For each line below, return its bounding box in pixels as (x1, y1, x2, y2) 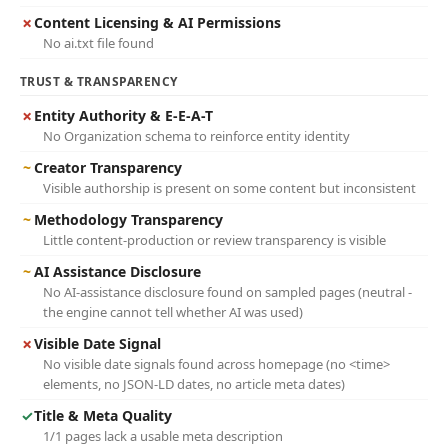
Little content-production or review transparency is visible (43, 231, 386, 249)
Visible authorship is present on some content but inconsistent (43, 179, 416, 197)
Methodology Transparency (34, 210, 223, 229)
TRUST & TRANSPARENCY (20, 73, 178, 90)
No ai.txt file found (43, 34, 154, 52)
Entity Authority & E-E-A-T (34, 106, 213, 125)
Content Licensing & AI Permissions (34, 13, 281, 32)
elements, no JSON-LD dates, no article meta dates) (43, 375, 345, 393)
